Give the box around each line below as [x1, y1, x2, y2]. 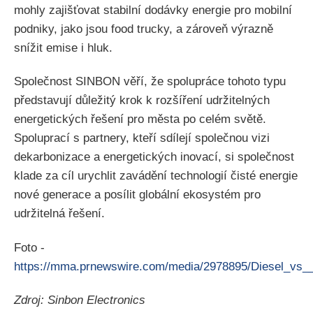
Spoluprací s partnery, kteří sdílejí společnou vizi [14, 131, 270, 145]
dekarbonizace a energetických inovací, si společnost [14, 150, 294, 164]
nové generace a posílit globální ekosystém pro [14, 188, 261, 202]
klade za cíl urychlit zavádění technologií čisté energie [14, 169, 298, 183]
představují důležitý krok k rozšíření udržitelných [14, 94, 270, 108]
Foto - [14, 240, 45, 254]
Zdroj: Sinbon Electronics [14, 293, 145, 307]
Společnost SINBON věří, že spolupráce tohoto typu [14, 75, 286, 89]
